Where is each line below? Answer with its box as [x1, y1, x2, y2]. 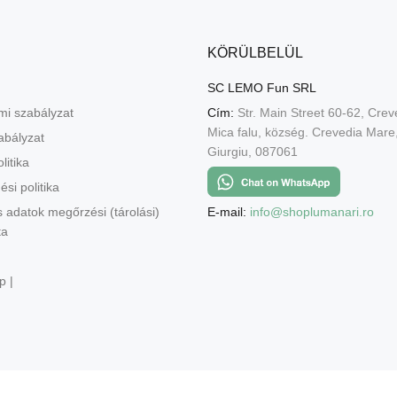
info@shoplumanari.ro [250, 204, 374, 219]
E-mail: [207, 204, 246, 219]
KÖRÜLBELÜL [207, 44, 303, 60]
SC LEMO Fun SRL [207, 80, 316, 95]
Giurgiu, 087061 [207, 144, 298, 159]
